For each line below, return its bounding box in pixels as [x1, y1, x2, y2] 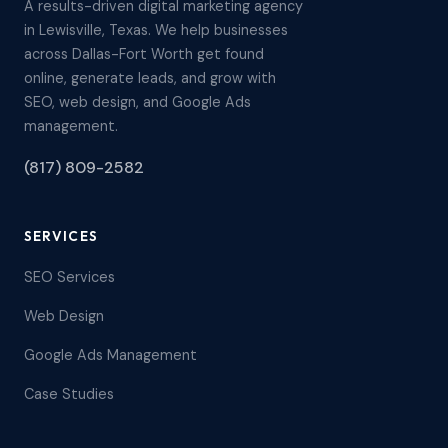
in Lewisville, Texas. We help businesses [24, 21, 288, 39]
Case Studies [24, 385, 114, 403]
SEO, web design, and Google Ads [24, 93, 251, 111]
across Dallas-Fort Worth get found [24, 45, 264, 63]
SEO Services [24, 268, 115, 286]
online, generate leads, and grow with [24, 69, 276, 87]
